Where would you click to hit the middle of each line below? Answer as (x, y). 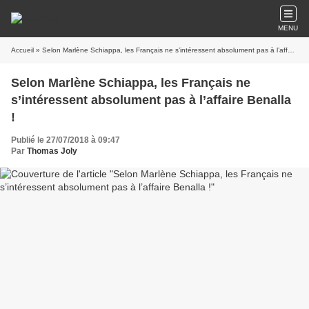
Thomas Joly (52, 151)
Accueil (22, 50)
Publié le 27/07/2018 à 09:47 (66, 140)
